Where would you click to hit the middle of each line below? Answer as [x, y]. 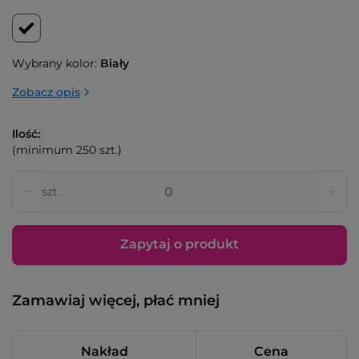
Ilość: [26, 134]
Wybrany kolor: [54, 63]
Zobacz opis [46, 92]
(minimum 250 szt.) [67, 150]
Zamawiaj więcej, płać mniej [116, 301]
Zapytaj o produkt [179, 244]
